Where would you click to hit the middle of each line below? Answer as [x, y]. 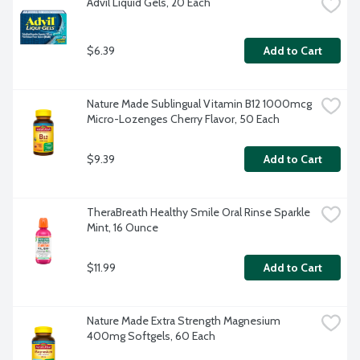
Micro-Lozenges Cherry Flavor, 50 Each [183, 119]
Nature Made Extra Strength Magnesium [184, 321]
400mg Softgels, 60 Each [151, 336]
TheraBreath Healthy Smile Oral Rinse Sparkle [198, 213]
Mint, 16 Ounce [123, 228]
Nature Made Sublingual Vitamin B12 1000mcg [199, 104]
